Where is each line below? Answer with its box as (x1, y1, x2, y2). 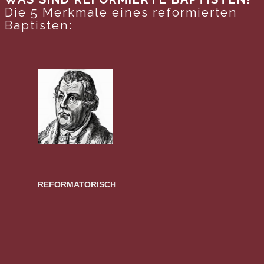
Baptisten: (5, 18, 72, 32)
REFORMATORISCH (38, 179, 116, 189)
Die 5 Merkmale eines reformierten (5, 5, 237, 19)
